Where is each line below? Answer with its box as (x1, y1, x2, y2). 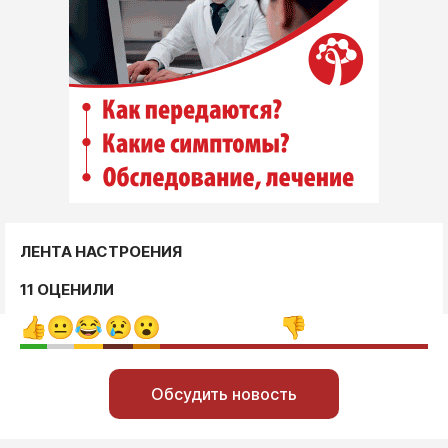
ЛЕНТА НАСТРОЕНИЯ (20, 242, 182, 261)
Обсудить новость (151, 384, 297, 404)
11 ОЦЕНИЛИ (20, 280, 114, 299)
